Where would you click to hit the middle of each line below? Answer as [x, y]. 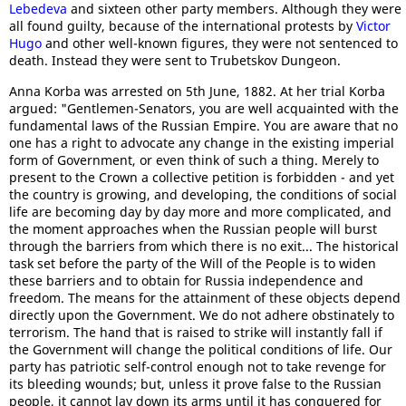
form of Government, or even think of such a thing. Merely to [194, 160]
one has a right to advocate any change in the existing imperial [202, 143]
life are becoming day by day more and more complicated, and [200, 212]
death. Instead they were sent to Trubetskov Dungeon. [175, 60]
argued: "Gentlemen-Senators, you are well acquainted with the [204, 108]
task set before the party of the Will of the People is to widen [193, 263]
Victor [373, 26]
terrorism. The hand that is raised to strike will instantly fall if [196, 332]
